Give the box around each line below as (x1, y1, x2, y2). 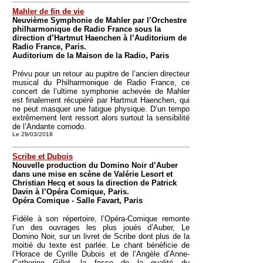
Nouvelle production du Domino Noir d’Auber (12, 161, 178, 170)
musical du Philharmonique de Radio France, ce (12, 78, 190, 87)
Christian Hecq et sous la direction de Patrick (12, 178, 177, 187)
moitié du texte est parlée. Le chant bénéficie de (12, 241, 190, 249)
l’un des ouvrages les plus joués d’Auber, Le (12, 223, 190, 232)
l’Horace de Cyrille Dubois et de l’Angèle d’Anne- (12, 249, 190, 258)
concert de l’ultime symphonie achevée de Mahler (12, 87, 190, 96)
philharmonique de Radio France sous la (12, 25, 161, 33)
